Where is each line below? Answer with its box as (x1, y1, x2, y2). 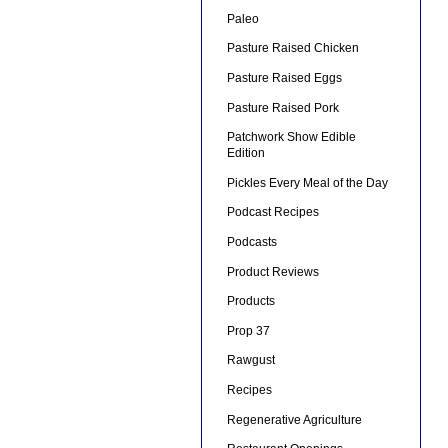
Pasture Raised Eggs (226, 71, 342, 86)
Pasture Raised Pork (226, 100, 339, 115)
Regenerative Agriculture (226, 412, 362, 427)
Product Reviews (226, 264, 319, 279)
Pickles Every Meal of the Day (226, 175, 388, 190)
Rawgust (226, 353, 275, 368)
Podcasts (226, 235, 277, 249)
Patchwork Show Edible (226, 130, 356, 145)
